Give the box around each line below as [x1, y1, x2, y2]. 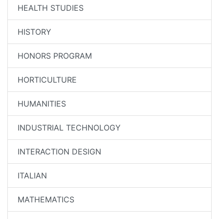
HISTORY [18, 27, 51, 37]
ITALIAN [18, 171, 47, 180]
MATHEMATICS [18, 195, 74, 204]
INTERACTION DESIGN [18, 147, 101, 156]
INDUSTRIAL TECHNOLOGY [18, 123, 121, 132]
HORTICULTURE [18, 75, 77, 85]
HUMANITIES [18, 99, 66, 109]
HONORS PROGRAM [18, 51, 92, 61]
